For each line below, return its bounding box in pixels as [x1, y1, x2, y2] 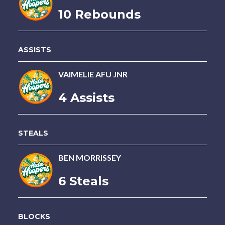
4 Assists [58, 90, 115, 105]
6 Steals [58, 174, 108, 188]
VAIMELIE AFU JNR [58, 69, 128, 79]
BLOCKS [18, 212, 50, 221]
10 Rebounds [58, 7, 141, 22]
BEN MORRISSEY [58, 153, 121, 162]
